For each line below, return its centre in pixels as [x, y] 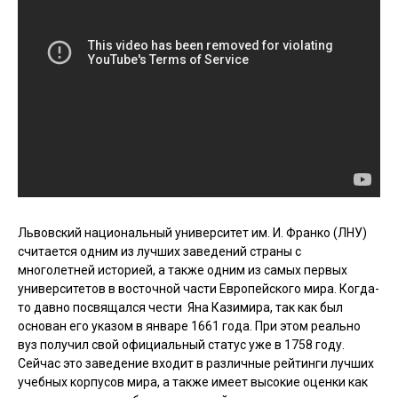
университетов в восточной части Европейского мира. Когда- [199, 288]
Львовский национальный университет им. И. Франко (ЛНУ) [192, 232]
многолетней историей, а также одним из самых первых [183, 270]
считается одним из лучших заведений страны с [159, 251]
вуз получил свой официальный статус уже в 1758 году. [181, 344]
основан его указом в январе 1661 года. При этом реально [189, 326]
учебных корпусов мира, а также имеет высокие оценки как [193, 382]
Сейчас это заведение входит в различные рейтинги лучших [196, 363]
